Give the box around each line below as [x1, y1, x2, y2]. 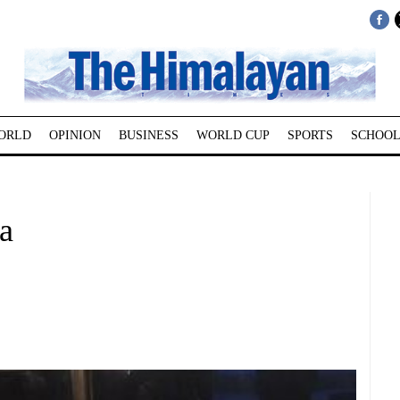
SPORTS [287, 129, 333, 142]
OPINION [48, 129, 101, 142]
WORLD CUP [196, 129, 270, 142]
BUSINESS [118, 129, 179, 142]
